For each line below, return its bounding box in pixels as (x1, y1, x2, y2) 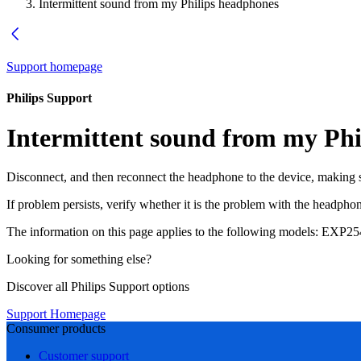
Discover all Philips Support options (6, 280, 189, 294)
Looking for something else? (6, 252, 151, 267)
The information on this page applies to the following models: (6, 225, 318, 239)
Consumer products (6, 322, 106, 336)
